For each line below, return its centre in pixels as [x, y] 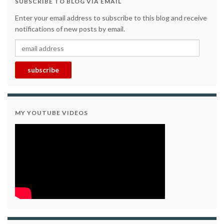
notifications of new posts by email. [70, 29]
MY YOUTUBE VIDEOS [51, 113]
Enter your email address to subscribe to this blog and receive [111, 18]
